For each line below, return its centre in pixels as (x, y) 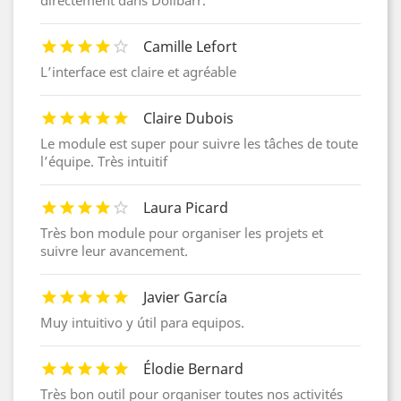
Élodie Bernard (193, 368)
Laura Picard (186, 207)
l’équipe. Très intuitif (104, 161)
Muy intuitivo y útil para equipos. (142, 322)
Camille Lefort (190, 46)
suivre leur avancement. (114, 250)
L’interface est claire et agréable (138, 71)
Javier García (185, 297)
